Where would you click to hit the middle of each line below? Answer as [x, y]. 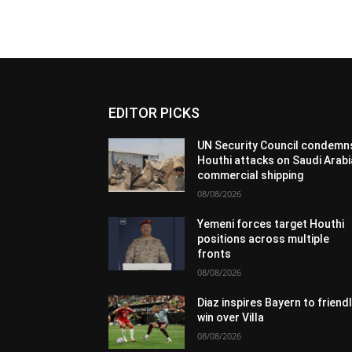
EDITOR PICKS [154, 113]
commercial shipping [251, 176]
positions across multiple [264, 239]
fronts [214, 254]
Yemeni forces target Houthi [271, 224]
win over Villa [231, 318]
